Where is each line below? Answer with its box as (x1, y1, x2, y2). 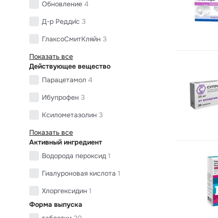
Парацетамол (42, 75, 86, 84)
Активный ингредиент (29, 137, 102, 146)
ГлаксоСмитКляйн (42, 34, 101, 43)
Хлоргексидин (42, 186, 87, 195)
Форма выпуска (29, 200, 82, 209)
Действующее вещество (29, 61, 110, 71)
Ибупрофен (42, 92, 79, 102)
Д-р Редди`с (42, 17, 80, 26)
